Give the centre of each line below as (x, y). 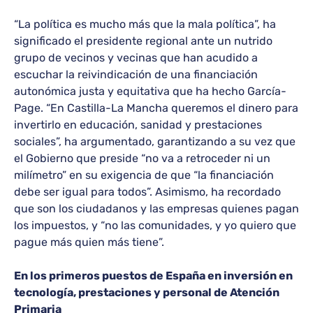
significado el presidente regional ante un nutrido (143, 41)
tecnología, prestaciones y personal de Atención (147, 292)
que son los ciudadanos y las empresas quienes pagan (156, 209)
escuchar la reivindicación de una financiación (136, 74)
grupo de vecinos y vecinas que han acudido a (136, 58)
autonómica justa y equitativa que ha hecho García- (150, 91)
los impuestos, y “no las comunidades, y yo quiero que (155, 225)
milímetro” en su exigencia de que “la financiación (144, 175)
